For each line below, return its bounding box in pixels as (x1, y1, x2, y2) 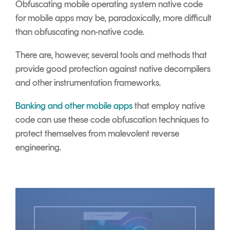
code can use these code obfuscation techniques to (15, 114, 209, 126)
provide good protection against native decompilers (15, 63, 210, 75)
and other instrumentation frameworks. (15, 77, 161, 89)
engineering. (15, 142, 61, 154)
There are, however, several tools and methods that (15, 49, 207, 61)
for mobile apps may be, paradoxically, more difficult (15, 12, 212, 24)
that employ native (132, 100, 205, 112)
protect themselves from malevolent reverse (15, 128, 179, 140)
